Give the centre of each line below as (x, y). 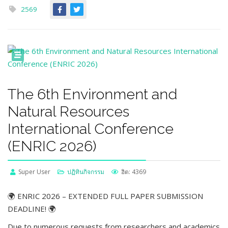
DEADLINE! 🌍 (32, 209)
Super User (34, 172)
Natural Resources (68, 111)
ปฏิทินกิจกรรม (86, 172)
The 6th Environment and (92, 94)
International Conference (91, 129)
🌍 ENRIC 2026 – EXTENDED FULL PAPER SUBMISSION (105, 196)
